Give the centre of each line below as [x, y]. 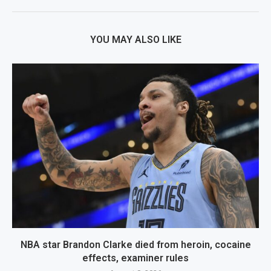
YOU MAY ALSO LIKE [135, 40]
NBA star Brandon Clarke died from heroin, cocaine [135, 245]
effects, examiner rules [135, 258]
